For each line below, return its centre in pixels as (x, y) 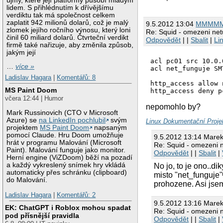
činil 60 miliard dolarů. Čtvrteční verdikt (68, 37)
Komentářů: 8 (76, 77)
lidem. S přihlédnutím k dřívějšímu (60, 7)
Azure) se (23, 120)
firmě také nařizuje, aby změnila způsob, (70, 45)
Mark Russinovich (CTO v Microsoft (62, 113)
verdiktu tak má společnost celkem (61, 15)
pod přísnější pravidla (42, 216)
